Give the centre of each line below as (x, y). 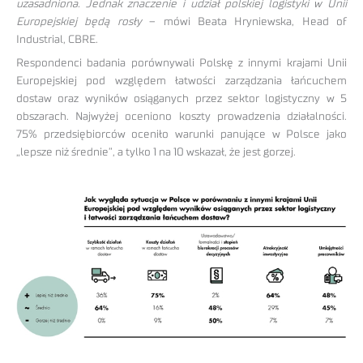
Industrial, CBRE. (57, 39)
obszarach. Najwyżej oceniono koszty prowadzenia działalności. (181, 116)
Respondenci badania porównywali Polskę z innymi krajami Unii (181, 63)
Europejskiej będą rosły (79, 21)
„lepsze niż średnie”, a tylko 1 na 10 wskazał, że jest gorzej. (156, 152)
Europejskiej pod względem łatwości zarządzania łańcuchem (181, 81)
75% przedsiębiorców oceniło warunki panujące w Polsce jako (181, 134)
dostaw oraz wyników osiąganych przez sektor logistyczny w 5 (181, 98)
